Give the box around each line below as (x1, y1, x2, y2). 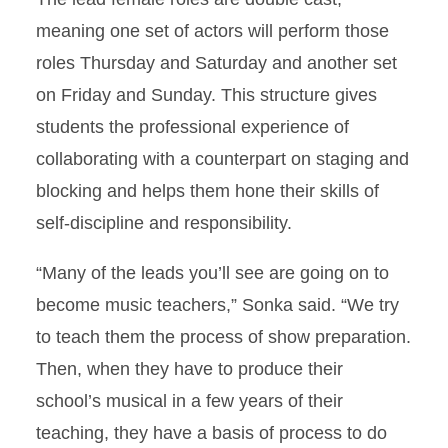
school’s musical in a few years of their (36, 391, 343, 411)
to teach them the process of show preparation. (36, 327, 411, 347)
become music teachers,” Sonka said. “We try (36, 295, 399, 315)
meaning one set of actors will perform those (36, 21, 389, 41)
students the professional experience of (36, 117, 349, 137)
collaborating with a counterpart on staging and (36, 149, 409, 169)
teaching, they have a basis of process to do (36, 423, 387, 443)
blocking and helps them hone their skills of (36, 181, 379, 201)
